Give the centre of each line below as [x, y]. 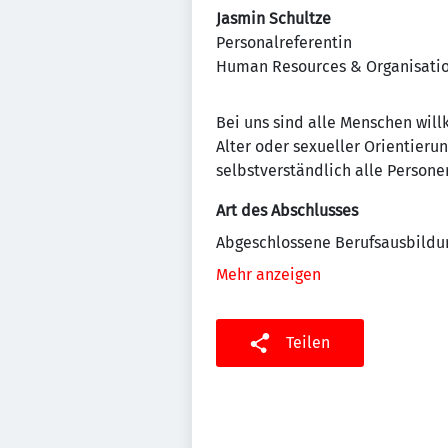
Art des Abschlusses [287, 210]
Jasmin [240, 18]
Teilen [308, 342]
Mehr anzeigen [268, 274]
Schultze [300, 18]
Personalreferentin [284, 42]
